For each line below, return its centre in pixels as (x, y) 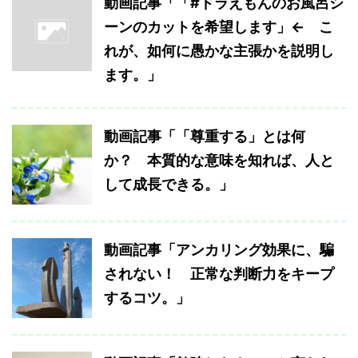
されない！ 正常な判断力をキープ (219, 274)
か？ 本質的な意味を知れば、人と (219, 161)
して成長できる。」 (169, 185)
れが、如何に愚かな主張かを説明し (219, 51)
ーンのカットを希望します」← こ (219, 27)
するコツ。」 (147, 298)
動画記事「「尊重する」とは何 (205, 137)
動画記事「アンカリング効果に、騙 (219, 250)
